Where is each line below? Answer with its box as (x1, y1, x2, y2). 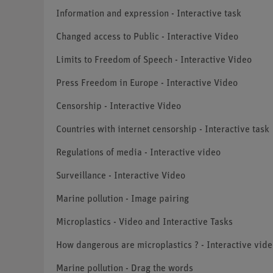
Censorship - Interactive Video (56, 102, 181, 112)
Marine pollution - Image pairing (56, 194, 189, 205)
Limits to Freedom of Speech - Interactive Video (56, 55, 252, 66)
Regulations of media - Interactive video (56, 148, 221, 158)
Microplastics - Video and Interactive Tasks (56, 218, 233, 228)
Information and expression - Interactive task (56, 9, 241, 19)
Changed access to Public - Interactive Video (56, 32, 238, 43)
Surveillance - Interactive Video (56, 171, 185, 182)
